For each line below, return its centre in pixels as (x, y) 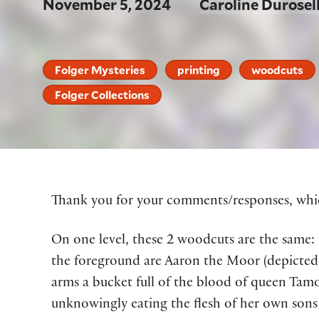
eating (149, 306)
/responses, (260, 203)
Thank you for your (107, 203)
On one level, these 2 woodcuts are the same (181, 242)
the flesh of (202, 306)
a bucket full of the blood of (165, 284)
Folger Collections (103, 95)
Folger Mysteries (100, 69)
